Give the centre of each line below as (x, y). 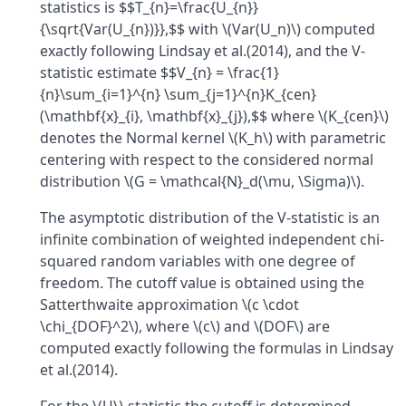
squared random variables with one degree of (198, 261)
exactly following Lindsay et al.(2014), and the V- (203, 51)
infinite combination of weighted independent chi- (212, 239)
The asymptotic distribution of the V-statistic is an (210, 217)
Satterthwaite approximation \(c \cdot (169, 304)
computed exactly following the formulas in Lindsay (217, 348)
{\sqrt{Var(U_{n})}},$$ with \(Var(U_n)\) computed (208, 29)
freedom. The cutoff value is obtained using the (202, 283)
